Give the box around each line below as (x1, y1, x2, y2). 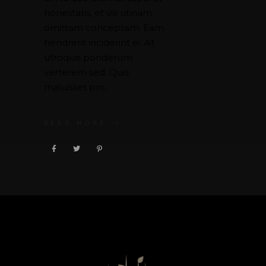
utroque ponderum (44, 51, 132, 63)
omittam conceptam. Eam (44, 21, 164, 33)
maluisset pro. (44, 81, 107, 93)
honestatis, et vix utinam (44, 7, 152, 18)
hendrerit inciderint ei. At (44, 36, 154, 48)
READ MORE (44, 118, 106, 129)
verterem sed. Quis (44, 66, 129, 78)
